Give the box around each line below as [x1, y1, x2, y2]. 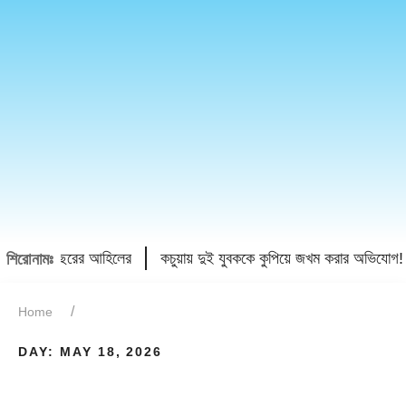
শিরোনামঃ [6, 249, 54, 268]
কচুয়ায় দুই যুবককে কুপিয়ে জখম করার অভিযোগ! [150, 248, 394, 267]
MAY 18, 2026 [59, 343, 163, 359]
